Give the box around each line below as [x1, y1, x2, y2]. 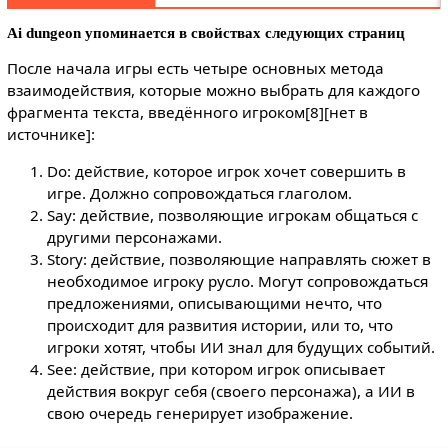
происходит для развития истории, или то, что [46, 314, 393, 335]
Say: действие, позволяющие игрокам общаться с [46, 204, 418, 225]
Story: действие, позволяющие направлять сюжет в [46, 248, 431, 269]
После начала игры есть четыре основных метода [6, 57, 384, 78]
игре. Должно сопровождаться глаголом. [46, 182, 352, 203]
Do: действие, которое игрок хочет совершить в [46, 160, 406, 181]
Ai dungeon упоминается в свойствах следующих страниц [6, 24, 405, 42]
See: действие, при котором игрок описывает [46, 358, 385, 379]
